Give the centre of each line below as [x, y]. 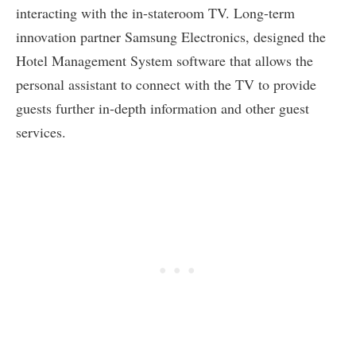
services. [41, 132]
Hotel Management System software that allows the [164, 61]
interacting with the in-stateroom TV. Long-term [155, 13]
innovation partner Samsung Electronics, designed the [171, 37]
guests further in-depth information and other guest [163, 108]
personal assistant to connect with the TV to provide [166, 85]
